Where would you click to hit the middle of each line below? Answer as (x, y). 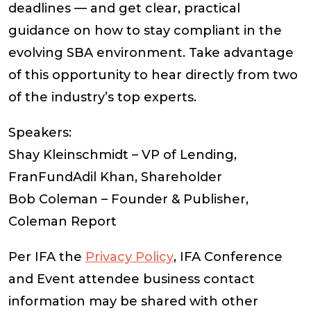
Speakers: (40, 133)
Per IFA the (47, 257)
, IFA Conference (228, 257)
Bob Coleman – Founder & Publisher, (128, 200)
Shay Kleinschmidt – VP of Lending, (123, 155)
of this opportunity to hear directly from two (153, 75)
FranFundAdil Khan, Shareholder (115, 177)
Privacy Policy (129, 257)
